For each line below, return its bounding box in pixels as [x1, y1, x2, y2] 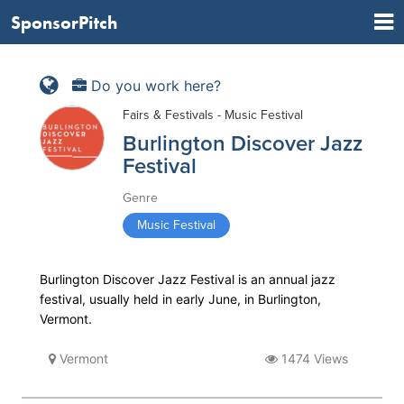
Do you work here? [87, 76, 221, 95]
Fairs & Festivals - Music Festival [123, 107, 303, 123]
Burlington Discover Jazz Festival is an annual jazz [40, 271, 335, 287]
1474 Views [278, 351, 348, 366]
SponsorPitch [11, 10, 117, 34]
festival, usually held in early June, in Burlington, [40, 291, 321, 307]
